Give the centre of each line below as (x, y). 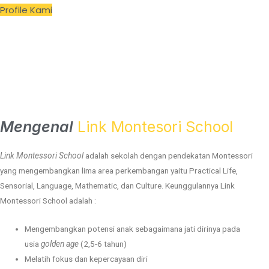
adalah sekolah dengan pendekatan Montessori (168, 156)
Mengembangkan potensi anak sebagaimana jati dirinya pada (133, 229)
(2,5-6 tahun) (103, 244)
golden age (60, 244)
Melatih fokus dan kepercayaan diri (86, 259)
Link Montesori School (155, 127)
